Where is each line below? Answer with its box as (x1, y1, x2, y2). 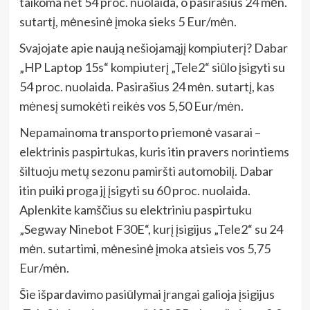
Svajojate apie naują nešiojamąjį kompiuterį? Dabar (19, 39, 288, 55)
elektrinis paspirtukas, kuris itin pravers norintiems (19, 143, 289, 159)
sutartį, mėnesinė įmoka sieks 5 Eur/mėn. (19, 13, 237, 29)
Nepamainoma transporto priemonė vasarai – (19, 124, 261, 140)
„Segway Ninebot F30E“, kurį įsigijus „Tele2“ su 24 (19, 221, 283, 237)
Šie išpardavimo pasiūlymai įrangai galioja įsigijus (19, 286, 275, 302)
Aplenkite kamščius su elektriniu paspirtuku (19, 201, 252, 217)
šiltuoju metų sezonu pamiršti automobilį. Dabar (19, 163, 273, 179)
